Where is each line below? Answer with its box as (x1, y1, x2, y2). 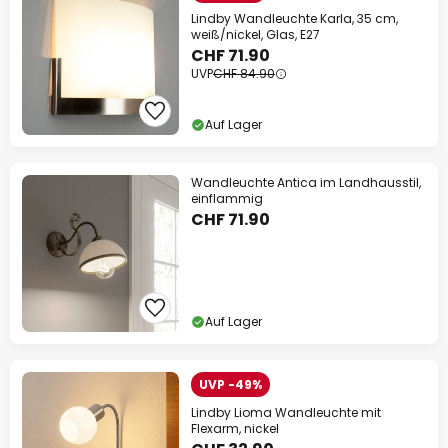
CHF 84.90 (213, 65, 275, 83)
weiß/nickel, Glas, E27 (191, 26, 320, 44)
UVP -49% (199, 376, 262, 394)
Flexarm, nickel (191, 420, 279, 438)
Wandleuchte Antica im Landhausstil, (191, 174, 421, 192)
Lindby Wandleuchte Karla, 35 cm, (191, 10, 398, 28)
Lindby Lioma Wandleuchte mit (191, 404, 381, 422)
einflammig (191, 190, 263, 208)
